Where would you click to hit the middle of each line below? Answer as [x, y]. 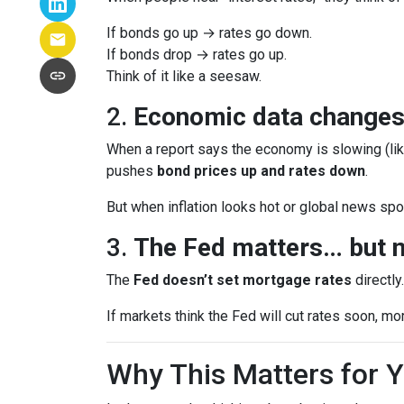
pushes [132, 171]
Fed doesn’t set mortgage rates [243, 280]
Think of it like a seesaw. [184, 76]
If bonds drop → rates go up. [197, 55]
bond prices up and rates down [261, 171]
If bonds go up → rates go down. [209, 33]
